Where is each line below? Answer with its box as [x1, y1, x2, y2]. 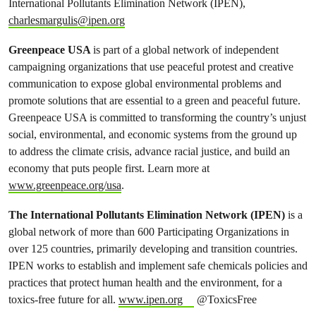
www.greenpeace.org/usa [8, 178, 121, 192]
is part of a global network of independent [93, 42, 279, 56]
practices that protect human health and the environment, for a [8, 275, 282, 289]
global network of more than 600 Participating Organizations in [8, 224, 289, 238]
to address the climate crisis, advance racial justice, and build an [8, 144, 290, 158]
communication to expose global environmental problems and [8, 76, 281, 90]
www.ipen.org [119, 292, 183, 306]
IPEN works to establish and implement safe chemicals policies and [8, 258, 308, 272]
